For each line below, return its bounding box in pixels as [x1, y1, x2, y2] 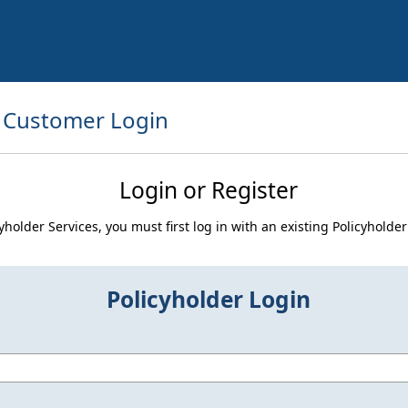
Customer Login [2, 105, 168, 135]
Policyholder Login [107, 284, 311, 314]
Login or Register [119, 175, 298, 205]
